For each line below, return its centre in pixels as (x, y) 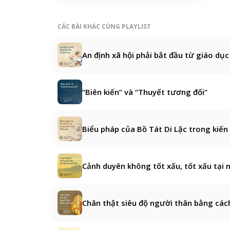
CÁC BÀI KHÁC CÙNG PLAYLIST (104, 26)
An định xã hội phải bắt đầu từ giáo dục (156, 55)
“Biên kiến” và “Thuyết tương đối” (145, 92)
